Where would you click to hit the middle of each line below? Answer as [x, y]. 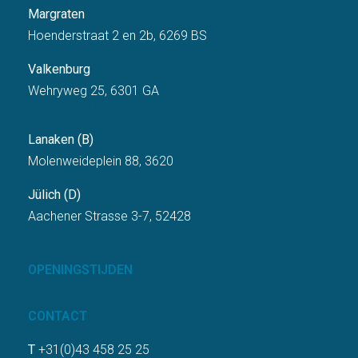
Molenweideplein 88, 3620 [101, 161]
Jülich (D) [54, 194]
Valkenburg [59, 69]
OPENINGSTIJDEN [80, 269]
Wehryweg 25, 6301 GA [93, 90]
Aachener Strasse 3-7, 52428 [109, 216]
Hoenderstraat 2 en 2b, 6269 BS [117, 36]
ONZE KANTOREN [80, 106]
